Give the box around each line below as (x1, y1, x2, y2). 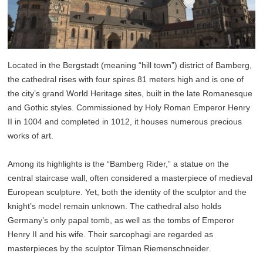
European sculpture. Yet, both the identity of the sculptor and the (8, 187, 247, 197)
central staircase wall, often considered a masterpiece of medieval (8, 173, 253, 183)
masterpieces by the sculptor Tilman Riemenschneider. (8, 243, 211, 253)
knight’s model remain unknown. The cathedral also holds (8, 201, 222, 211)
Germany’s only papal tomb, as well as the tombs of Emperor (8, 215, 235, 225)
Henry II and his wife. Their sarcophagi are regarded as (8, 229, 214, 239)
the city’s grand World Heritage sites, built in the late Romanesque (8, 88, 253, 98)
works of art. (8, 130, 54, 140)
